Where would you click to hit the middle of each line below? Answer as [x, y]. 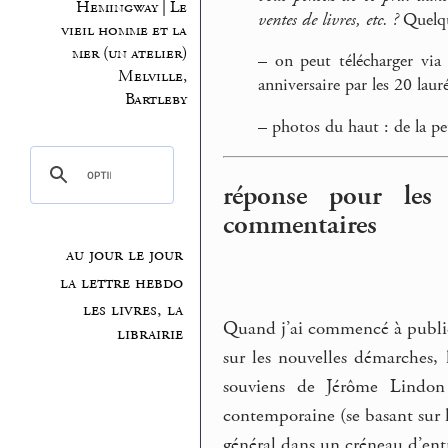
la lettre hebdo [122, 282]
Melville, [152, 76]
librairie [150, 334]
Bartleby [155, 99]
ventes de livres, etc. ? [328, 19]
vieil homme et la [123, 30]
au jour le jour [125, 255]
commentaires [300, 224]
